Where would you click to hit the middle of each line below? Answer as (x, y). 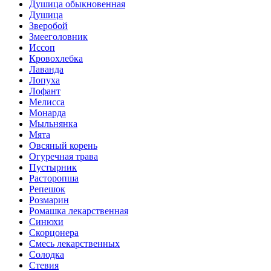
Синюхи (46, 221)
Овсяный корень (63, 145)
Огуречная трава (64, 156)
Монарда (47, 113)
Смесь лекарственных (74, 243)
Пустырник (53, 167)
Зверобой (48, 25)
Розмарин (49, 200)
